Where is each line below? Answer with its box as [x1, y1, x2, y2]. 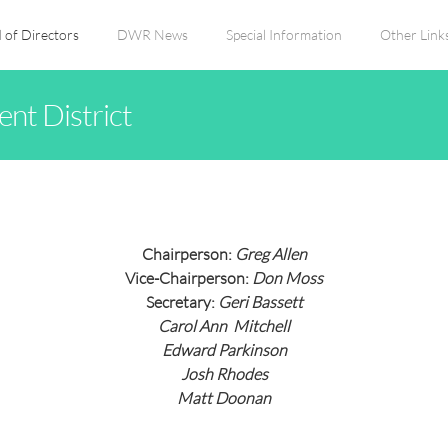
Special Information [226, 26, 342, 43]
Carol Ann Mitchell [158, 316, 290, 335]
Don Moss [252, 268, 323, 287]
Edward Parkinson [161, 340, 287, 359]
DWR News [117, 26, 188, 43]
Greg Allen [234, 244, 307, 263]
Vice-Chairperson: [125, 268, 252, 287]
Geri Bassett [217, 292, 303, 311]
